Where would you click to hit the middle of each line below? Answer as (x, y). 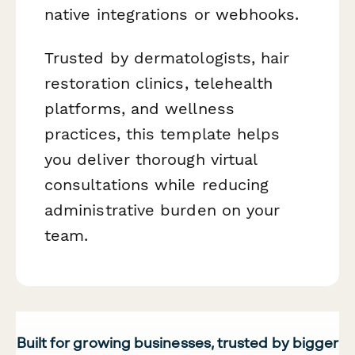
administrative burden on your (162, 210)
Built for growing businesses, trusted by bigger (177, 342)
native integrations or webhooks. (172, 15)
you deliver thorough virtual (151, 160)
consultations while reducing (157, 185)
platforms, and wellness (139, 109)
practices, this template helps (162, 134)
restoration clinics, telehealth (159, 84)
